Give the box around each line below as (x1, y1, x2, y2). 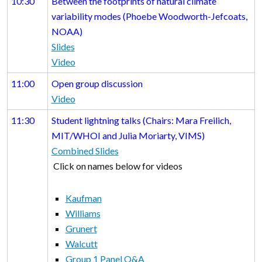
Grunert (65, 222, 97, 234)
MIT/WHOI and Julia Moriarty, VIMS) (51, 129, 208, 141)
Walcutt (65, 237, 98, 249)
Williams (65, 207, 101, 219)
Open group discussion (51, 77, 143, 89)
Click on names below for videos (51, 160, 182, 171)
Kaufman (65, 192, 102, 204)
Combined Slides (51, 144, 119, 156)
